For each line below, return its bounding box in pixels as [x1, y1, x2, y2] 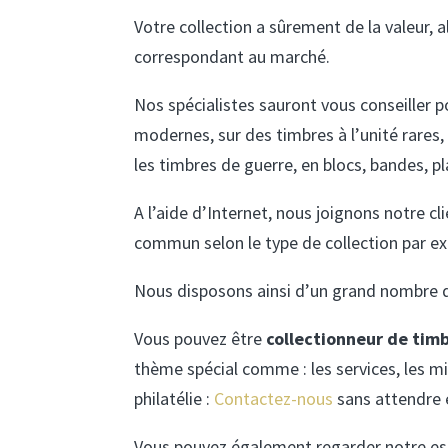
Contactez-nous [214, 386, 334, 410]
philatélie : [134, 386, 215, 410]
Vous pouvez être [134, 326, 263, 350]
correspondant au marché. [134, 44, 331, 68]
